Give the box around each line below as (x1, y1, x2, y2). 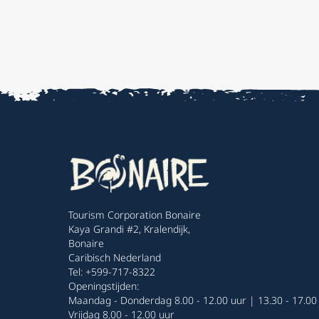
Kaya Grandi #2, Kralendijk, (68, 222, 190, 236)
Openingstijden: (68, 279, 139, 293)
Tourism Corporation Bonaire (68, 208, 201, 222)
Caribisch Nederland (68, 251, 161, 265)
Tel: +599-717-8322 (68, 265, 155, 279)
